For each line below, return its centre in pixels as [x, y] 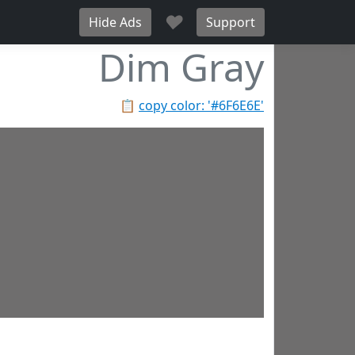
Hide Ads [115, 22]
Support [231, 22]
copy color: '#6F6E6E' [201, 105]
